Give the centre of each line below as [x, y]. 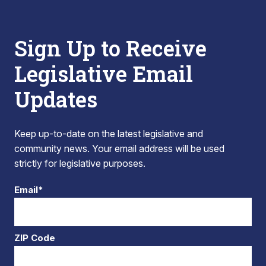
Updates [56, 99]
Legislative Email [104, 74]
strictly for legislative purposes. [80, 163]
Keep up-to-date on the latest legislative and [109, 134]
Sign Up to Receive [110, 48]
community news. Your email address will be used [119, 148]
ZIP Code [35, 238]
